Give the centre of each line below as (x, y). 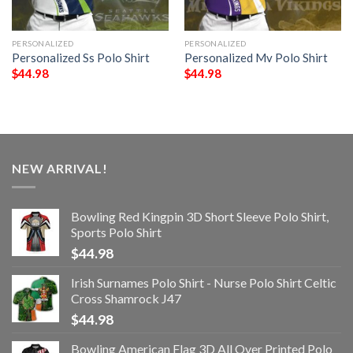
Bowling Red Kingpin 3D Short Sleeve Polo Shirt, (200, 217)
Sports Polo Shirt (116, 232)
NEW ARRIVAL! (60, 168)
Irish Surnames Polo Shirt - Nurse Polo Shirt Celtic (204, 283)
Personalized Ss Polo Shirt (80, 57)
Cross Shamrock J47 (126, 299)
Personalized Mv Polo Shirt (256, 57)
